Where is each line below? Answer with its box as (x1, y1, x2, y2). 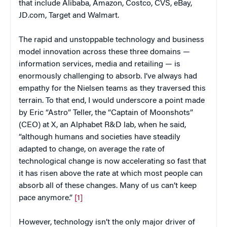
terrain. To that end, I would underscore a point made (19, 97, 205, 105)
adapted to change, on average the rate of (19, 145, 165, 154)
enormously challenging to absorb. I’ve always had (19, 72, 197, 81)
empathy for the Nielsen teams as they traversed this (19, 85, 206, 93)
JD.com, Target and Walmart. (19, 12, 119, 20)
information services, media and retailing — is (19, 60, 180, 69)
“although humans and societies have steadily (19, 133, 180, 142)
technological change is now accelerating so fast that (19, 158, 206, 166)
